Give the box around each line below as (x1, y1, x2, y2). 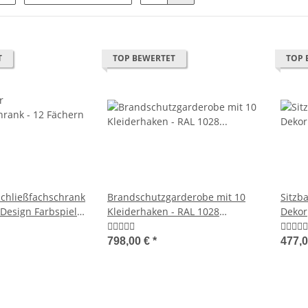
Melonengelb (107, 219, 168, 233)
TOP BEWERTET (113, 52, 175, 65)
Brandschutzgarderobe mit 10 (107, 190, 245, 204)
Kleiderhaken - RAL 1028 (107, 205, 219, 219)
